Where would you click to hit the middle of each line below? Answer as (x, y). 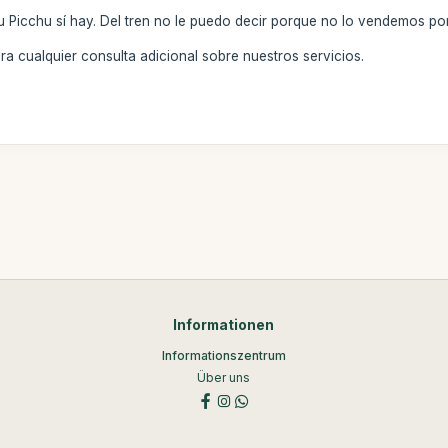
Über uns (224, 377)
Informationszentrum (223, 355)
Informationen (224, 325)
